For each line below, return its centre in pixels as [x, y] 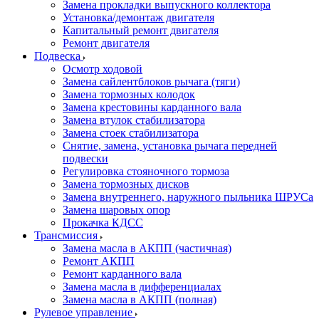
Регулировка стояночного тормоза [146, 171]
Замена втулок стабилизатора [134, 120]
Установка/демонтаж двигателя [138, 17]
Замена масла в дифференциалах [142, 287]
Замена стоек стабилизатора [131, 133]
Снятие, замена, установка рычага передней [170, 146]
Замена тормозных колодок [129, 94]
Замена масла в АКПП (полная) [140, 299]
